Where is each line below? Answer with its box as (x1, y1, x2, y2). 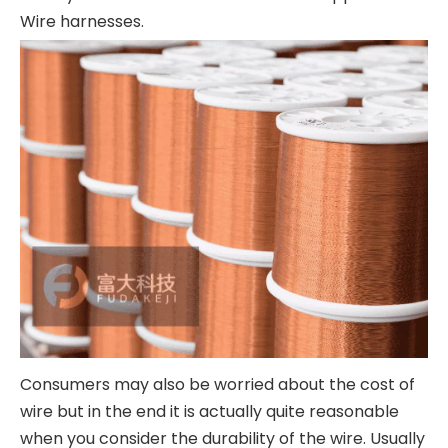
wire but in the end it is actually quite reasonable (20, 399, 399, 423)
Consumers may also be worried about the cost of (20, 372, 415, 396)
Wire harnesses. (20, 10, 144, 33)
